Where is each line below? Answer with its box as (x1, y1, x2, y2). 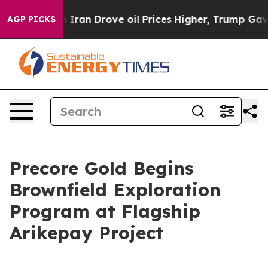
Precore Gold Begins (10, 157, 194, 179)
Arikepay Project (10, 221, 163, 244)
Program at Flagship (10, 200, 200, 223)
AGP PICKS (7, 14, 56, 25)
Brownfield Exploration (10, 178, 221, 201)
